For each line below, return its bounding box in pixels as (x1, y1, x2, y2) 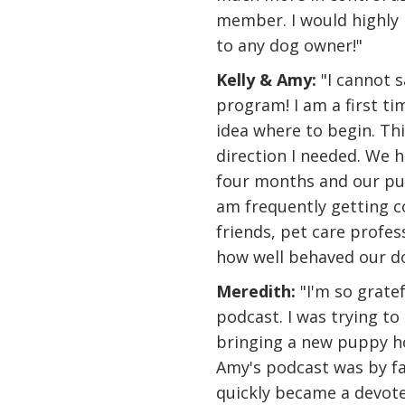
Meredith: (216, 280, 297, 302)
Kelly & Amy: (216, 69, 317, 90)
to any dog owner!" (216, 34, 363, 56)
